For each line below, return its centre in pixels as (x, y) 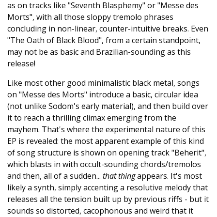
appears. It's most (169, 176)
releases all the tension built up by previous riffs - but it (108, 199)
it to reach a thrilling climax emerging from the (92, 118)
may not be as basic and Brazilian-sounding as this (99, 52)
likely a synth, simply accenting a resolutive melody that (108, 187)
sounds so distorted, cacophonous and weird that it (100, 211)
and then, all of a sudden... (55, 176)
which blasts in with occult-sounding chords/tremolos (104, 164)
